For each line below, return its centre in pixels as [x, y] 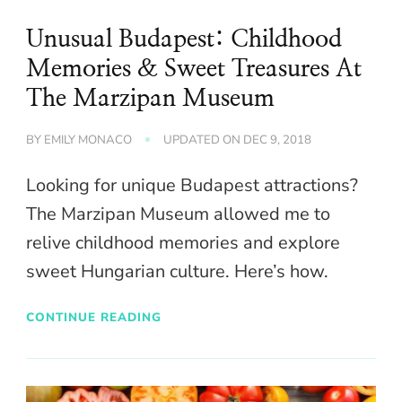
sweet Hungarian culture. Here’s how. [177, 271]
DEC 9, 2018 [277, 140]
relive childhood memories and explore [183, 242]
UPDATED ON [203, 140]
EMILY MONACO [88, 140]
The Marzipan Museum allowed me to [178, 214]
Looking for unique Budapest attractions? [192, 185]
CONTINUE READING [94, 318]
